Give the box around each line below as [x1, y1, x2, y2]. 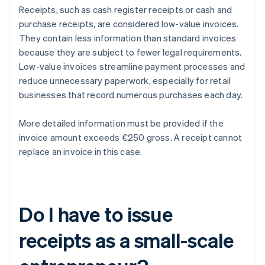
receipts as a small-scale [19, 227, 234, 253]
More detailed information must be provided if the [19, 117, 224, 130]
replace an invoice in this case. [19, 146, 143, 158]
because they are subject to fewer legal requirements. [19, 46, 242, 59]
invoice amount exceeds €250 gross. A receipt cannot [19, 131, 243, 144]
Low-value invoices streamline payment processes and [19, 60, 245, 73]
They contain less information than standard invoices [19, 32, 237, 44]
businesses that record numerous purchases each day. [19, 89, 243, 101]
